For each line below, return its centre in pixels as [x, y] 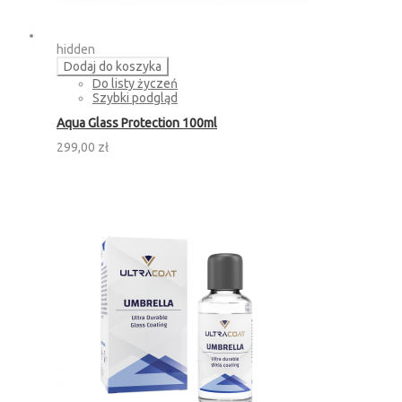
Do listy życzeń [135, 84]
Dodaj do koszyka [113, 67]
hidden [76, 50]
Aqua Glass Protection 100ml [137, 122]
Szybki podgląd [135, 98]
